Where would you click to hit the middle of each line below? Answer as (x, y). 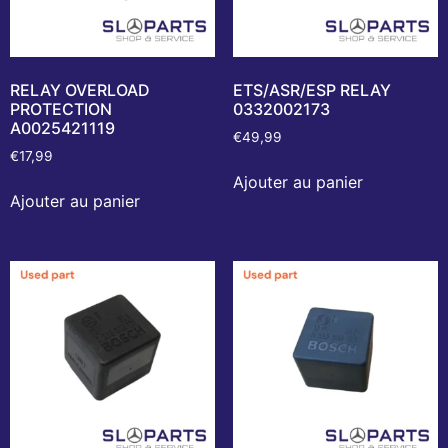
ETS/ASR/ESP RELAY (311, 89)
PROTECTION (61, 108)
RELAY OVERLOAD (80, 89)
